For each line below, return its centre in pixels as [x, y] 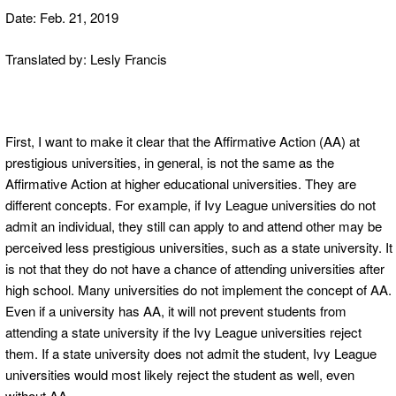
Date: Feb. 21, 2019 [62, 18]
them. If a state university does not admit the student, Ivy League [191, 353]
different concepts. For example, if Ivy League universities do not [190, 204]
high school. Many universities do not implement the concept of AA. [198, 289]
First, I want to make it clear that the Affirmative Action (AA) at [183, 141]
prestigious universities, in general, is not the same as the [170, 162]
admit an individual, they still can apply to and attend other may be [194, 225]
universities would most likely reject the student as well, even [180, 374]
